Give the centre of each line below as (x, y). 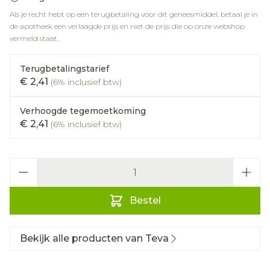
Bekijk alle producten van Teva (94, 238)
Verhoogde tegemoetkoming (83, 111)
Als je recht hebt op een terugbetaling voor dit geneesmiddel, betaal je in (134, 14)
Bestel (145, 200)
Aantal (26, 164)
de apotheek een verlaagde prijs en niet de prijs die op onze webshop (127, 26)
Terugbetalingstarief (64, 69)
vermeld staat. (34, 38)
